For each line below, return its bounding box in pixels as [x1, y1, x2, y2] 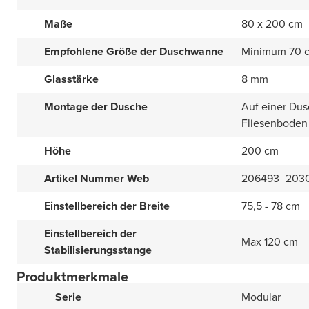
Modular [241, 289, 281, 305]
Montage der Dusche [44, 99, 148, 114]
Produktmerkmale [17, 266, 128, 287]
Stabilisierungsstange [44, 242, 152, 258]
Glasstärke [44, 71, 99, 87]
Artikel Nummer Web [44, 170, 149, 186]
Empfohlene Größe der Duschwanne [44, 43, 223, 59]
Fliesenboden [241, 115, 308, 131]
